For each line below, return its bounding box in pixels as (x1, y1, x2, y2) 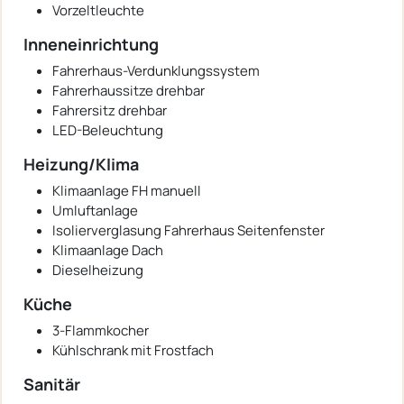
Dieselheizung (52, 261, 143, 280)
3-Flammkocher (52, 321, 149, 341)
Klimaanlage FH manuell (52, 181, 201, 201)
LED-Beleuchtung (52, 121, 163, 141)
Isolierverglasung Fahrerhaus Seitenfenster (52, 221, 325, 241)
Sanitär (23, 373, 80, 396)
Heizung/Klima (23, 153, 139, 176)
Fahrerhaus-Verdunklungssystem (52, 61, 260, 81)
